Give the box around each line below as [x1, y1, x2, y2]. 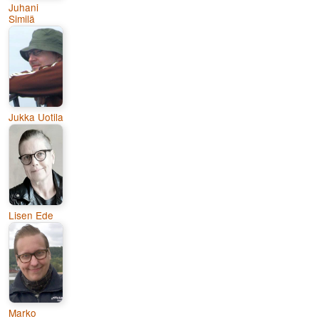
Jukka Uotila [9, 110, 63, 125]
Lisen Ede [9, 207, 53, 222]
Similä [9, 11, 35, 26]
